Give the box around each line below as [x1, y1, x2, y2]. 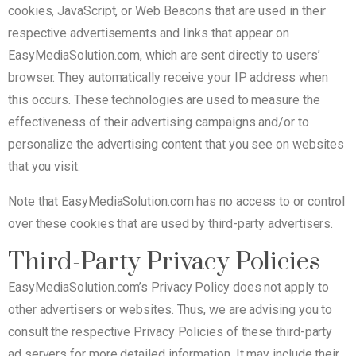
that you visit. [8, 158, 80, 174]
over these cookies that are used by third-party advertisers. [8, 215, 334, 231]
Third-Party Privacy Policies [8, 246, 319, 277]
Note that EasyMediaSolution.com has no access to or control [8, 193, 346, 209]
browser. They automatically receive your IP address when [8, 69, 328, 85]
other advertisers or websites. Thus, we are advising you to [8, 301, 333, 317]
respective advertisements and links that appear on [8, 25, 290, 41]
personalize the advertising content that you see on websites [8, 136, 345, 152]
